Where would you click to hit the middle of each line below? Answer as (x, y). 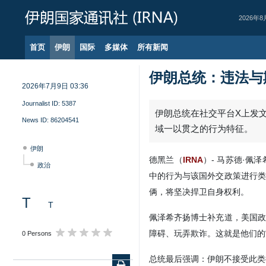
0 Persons (37, 233)
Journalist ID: (42, 103)
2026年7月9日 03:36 (55, 86)
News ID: (36, 120)
